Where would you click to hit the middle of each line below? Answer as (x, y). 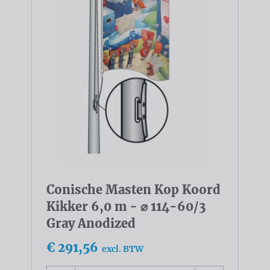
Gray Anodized (91, 223)
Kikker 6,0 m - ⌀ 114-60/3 (126, 206)
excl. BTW (123, 249)
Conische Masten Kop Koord (133, 189)
